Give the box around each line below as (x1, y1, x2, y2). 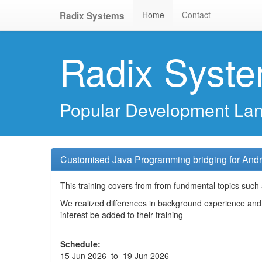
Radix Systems (60, 9, 125, 22)
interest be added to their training (60, 209, 183, 220)
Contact (182, 9, 211, 20)
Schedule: (60, 238, 101, 250)
